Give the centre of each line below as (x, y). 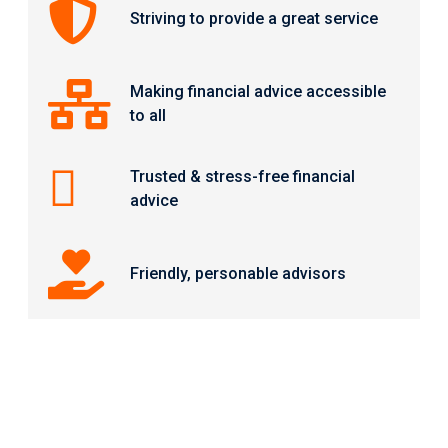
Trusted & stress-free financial (243, 176)
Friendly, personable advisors (238, 273)
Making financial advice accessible (258, 91)
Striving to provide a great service (254, 18)
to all (148, 115)
